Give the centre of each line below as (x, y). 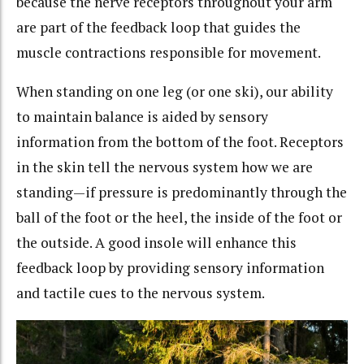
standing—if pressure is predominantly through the (182, 193)
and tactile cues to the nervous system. (141, 293)
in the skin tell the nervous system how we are (165, 167)
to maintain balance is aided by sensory (142, 117)
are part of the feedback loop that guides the (158, 27)
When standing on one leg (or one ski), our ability (175, 92)
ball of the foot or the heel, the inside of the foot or (179, 218)
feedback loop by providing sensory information (170, 268)
